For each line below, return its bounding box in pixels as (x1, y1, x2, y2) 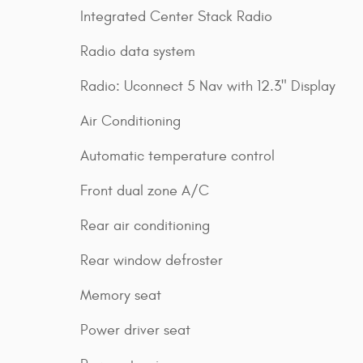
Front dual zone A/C (80, 181, 209, 199)
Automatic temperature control (80, 147, 275, 164)
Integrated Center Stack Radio (80, 7, 272, 25)
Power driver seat (80, 321, 190, 339)
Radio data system (80, 42, 195, 60)
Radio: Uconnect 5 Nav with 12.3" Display (80, 77, 335, 95)
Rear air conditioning (80, 216, 210, 234)
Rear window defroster (80, 251, 223, 269)
